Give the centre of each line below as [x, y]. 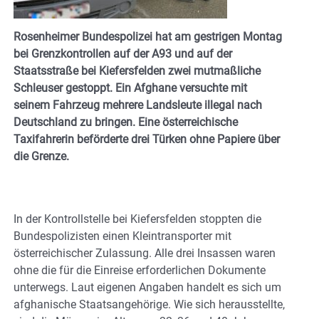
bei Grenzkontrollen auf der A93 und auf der [123, 53]
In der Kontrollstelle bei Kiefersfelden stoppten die [137, 219]
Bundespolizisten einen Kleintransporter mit [122, 236]
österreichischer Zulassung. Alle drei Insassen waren [145, 253]
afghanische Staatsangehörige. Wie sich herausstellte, [149, 304]
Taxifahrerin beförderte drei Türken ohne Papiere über [147, 139]
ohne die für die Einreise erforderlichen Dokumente [140, 270]
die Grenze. [41, 156]
